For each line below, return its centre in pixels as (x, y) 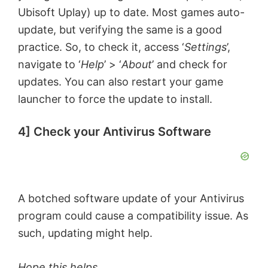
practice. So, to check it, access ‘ (101, 47)
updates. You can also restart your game (121, 82)
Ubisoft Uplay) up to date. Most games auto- (131, 13)
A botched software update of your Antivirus (131, 199)
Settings (205, 47)
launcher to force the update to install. (115, 99)
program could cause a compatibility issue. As (133, 216)
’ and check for (190, 65)
